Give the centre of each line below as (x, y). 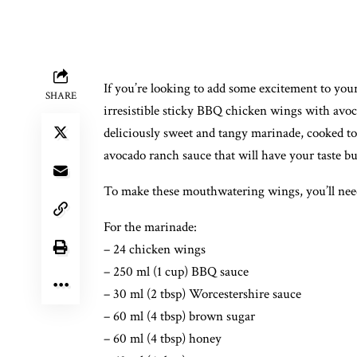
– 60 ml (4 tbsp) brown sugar (179, 316)
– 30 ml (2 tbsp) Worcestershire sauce (202, 294)
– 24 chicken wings (155, 249)
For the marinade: (150, 227)
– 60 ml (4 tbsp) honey (163, 339)
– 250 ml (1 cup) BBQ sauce (176, 272)
